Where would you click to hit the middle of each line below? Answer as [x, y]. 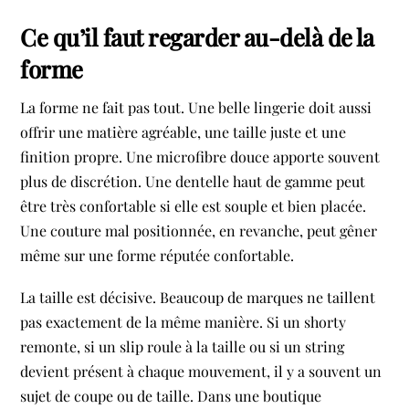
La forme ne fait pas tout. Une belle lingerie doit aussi [196, 107]
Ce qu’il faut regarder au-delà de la [197, 37]
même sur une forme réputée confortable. [157, 255]
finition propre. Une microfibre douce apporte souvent [200, 156]
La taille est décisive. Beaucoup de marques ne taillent [198, 297]
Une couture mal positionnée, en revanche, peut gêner [199, 230]
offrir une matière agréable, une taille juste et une [184, 131]
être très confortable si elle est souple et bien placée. [194, 205]
